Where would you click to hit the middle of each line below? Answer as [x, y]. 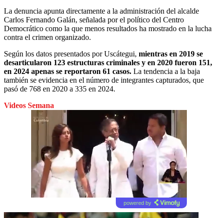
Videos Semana [29, 105]
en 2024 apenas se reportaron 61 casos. [68, 71]
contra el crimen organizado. [47, 37]
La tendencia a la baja [166, 71]
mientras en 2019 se [170, 54]
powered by [137, 203]
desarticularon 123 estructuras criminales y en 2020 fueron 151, [108, 62]
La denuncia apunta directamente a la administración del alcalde [101, 11]
